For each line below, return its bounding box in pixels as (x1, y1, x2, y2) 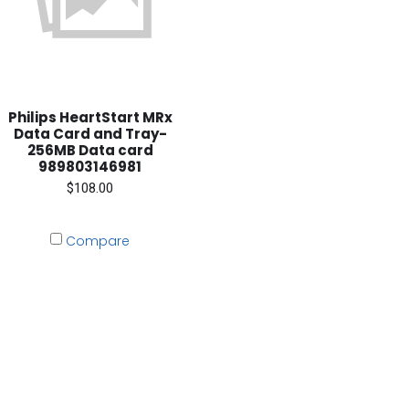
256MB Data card (26, 140, 153, 160)
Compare (66, 231, 131, 250)
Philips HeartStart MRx (7, 107, 173, 127)
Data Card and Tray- (13, 123, 167, 143)
